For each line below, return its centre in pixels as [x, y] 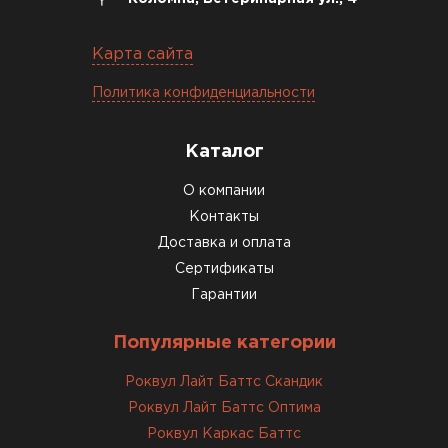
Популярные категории [224, 343]
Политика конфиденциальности [203, 93]
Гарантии [224, 295]
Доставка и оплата [224, 243]
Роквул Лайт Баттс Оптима [224, 408]
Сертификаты [224, 269]
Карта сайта [142, 54]
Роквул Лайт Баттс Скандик [224, 382]
